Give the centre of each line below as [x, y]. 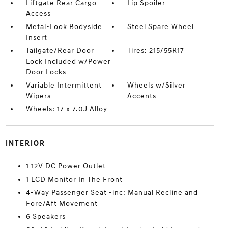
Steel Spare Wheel [161, 26]
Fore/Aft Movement [62, 203]
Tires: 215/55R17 [156, 50]
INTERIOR [25, 143]
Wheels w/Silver [157, 85]
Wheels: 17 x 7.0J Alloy [66, 109]
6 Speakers [46, 216]
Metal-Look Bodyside [64, 26]
